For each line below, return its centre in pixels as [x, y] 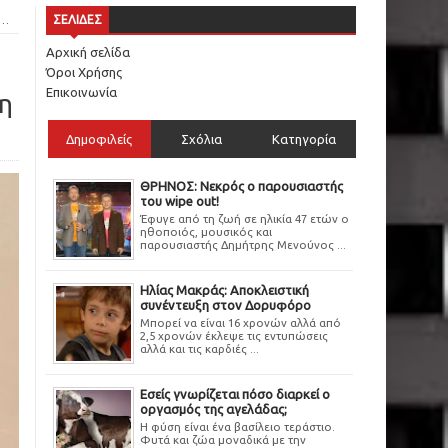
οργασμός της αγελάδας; [213, 409]
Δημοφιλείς [99, 139]
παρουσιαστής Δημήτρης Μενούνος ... [243, 244]
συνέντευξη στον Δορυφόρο [225, 305]
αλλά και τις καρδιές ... [199, 348]
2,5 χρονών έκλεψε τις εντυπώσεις [234, 335]
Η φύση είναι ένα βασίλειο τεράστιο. [237, 426]
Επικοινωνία [81, 92]
